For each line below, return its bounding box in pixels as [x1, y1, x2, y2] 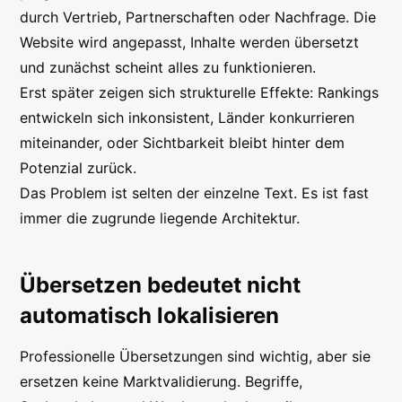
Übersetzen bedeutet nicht [20, 272, 301, 299]
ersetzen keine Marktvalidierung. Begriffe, [20, 372, 303, 391]
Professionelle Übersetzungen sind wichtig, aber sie [20, 347, 371, 366]
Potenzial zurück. [20, 159, 137, 178]
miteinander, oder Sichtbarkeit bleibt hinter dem [20, 134, 345, 153]
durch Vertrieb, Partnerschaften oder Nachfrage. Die [20, 8, 377, 27]
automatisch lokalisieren [20, 302, 280, 329]
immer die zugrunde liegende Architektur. [20, 209, 301, 228]
